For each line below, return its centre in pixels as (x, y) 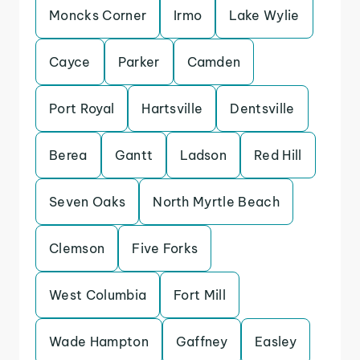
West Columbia (98, 295)
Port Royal (82, 108)
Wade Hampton (99, 342)
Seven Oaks (88, 202)
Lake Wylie (264, 15)
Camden (214, 62)
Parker (139, 62)
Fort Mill (200, 295)
